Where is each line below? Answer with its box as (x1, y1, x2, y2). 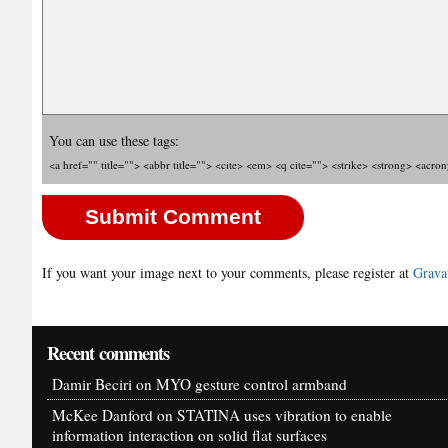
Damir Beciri (52, 374, 132, 395)
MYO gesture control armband (156, 374, 347, 395)
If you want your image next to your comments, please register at (42, 263, 413, 283)
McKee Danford (52, 405, 153, 426)
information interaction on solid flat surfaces (52, 425, 327, 446)
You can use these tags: (49, 131, 180, 151)
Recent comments (47, 339, 170, 367)
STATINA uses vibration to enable (177, 405, 392, 426)
